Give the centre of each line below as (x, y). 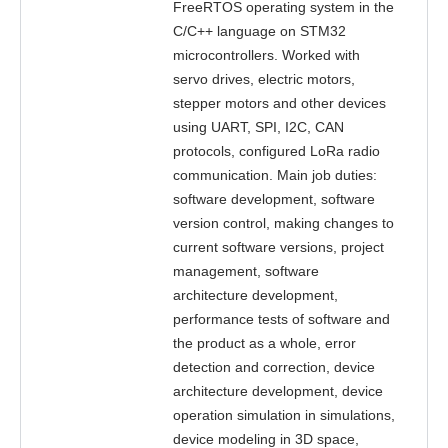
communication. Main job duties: (275, 175)
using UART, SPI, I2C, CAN (258, 127)
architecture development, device (278, 391)
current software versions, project (278, 247)
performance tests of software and (281, 319)
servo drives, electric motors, (264, 79)
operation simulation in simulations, (284, 415)
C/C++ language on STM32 (259, 31)
